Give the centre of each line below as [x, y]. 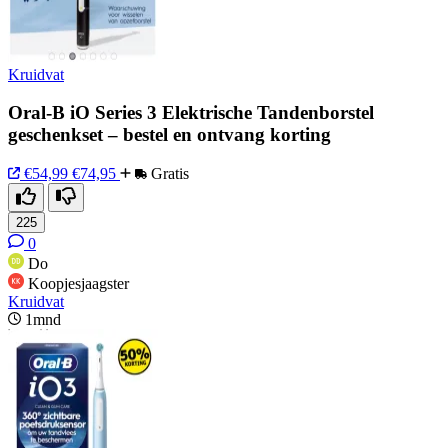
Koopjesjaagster [78, 284]
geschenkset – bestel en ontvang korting [169, 135]
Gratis [168, 174]
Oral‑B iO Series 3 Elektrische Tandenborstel [191, 113]
